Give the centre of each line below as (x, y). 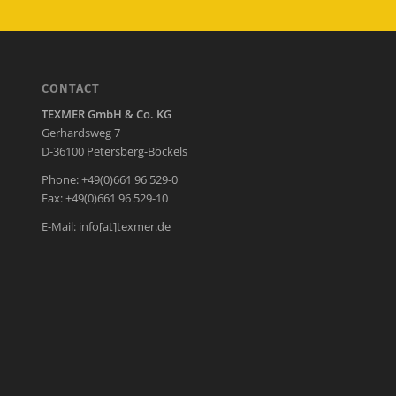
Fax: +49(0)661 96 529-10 (104, 198)
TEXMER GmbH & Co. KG (106, 114)
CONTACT (70, 88)
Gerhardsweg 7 (80, 133)
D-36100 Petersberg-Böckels (114, 152)
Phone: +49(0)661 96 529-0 (109, 180)
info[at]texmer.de (124, 227)
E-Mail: (60, 227)
